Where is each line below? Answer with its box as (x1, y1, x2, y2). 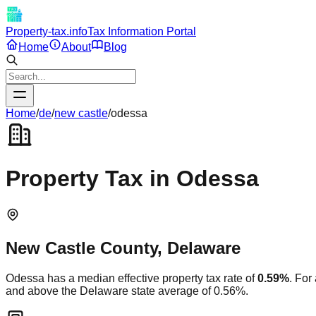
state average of (128, 284, 214, 297)
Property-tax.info (6, 25, 87, 37)
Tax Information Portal (87, 25, 196, 37)
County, (95, 238, 167, 257)
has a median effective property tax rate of (44, 272, 255, 284)
